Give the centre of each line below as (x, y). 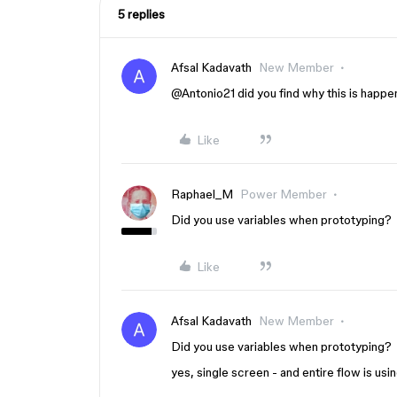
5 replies (141, 14)
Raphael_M (202, 194)
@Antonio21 (203, 93)
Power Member (284, 194)
